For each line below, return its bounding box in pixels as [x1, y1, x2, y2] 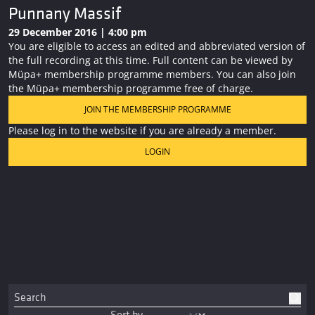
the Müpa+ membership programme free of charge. [8, 82, 253, 96]
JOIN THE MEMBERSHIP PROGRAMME [84, 103, 231, 116]
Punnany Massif [8, 4, 121, 25]
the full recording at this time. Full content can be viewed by [8, 53, 292, 67]
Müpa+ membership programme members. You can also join [8, 67, 296, 82]
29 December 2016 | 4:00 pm [8, 25, 147, 39]
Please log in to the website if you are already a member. [8, 124, 276, 138]
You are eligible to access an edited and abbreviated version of [8, 39, 305, 53]
